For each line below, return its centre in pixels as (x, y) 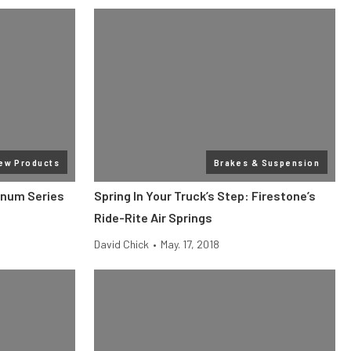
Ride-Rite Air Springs (153, 217)
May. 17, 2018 (190, 244)
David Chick (121, 244)
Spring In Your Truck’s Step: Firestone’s (205, 195)
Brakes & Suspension (266, 162)
